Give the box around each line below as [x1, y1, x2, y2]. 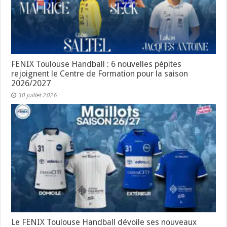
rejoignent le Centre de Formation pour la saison [11, 68, 188, 79]
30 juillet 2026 [18, 91, 57, 99]
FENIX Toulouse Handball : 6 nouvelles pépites [11, 59, 182, 69]
